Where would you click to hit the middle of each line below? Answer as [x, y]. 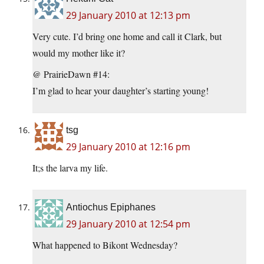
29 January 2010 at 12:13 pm [128, 16]
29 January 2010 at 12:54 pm [128, 224]
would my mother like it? [79, 53]
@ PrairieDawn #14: [71, 74]
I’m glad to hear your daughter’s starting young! [121, 91]
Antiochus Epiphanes [111, 207]
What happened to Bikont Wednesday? [105, 245]
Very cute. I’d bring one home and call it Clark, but [127, 37]
